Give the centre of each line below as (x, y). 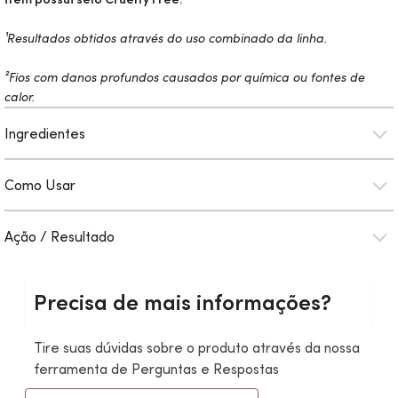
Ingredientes (45, 133)
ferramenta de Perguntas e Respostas (156, 369)
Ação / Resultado (60, 236)
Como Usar (40, 185)
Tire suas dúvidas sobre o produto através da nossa (197, 347)
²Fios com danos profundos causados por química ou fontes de (185, 77)
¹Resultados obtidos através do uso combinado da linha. (166, 38)
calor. (20, 97)
